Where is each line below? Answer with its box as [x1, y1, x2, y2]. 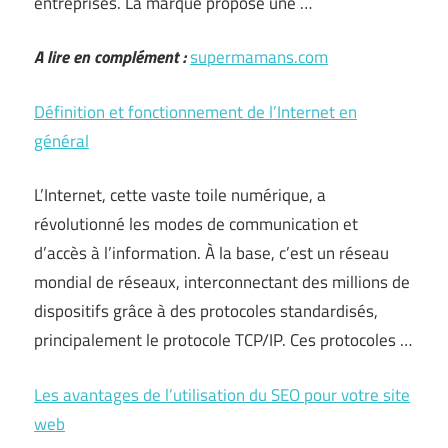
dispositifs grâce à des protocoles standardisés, [34, 298, 378, 324]
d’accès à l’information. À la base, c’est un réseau [34, 240, 389, 266]
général [34, 127, 89, 154]
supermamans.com [190, 44, 328, 70]
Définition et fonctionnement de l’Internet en [34, 98, 357, 125]
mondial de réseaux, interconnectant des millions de [34, 269, 410, 295]
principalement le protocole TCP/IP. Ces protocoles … [34, 327, 412, 353]
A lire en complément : [34, 44, 186, 70]
